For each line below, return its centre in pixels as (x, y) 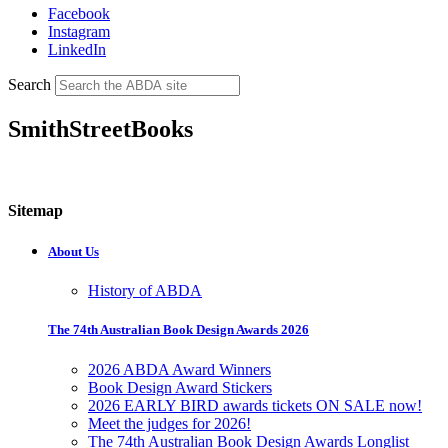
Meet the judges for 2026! (169, 423)
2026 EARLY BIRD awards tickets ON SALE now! (255, 405)
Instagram (79, 31)
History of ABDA (145, 291)
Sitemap (35, 210)
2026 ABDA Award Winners (179, 369)
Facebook (79, 13)
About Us (73, 252)
